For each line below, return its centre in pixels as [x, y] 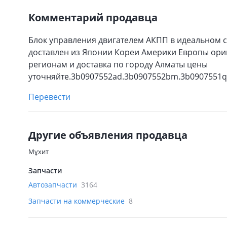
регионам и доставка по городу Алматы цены [118, 64]
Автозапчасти [54, 185]
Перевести [49, 97]
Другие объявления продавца [108, 135]
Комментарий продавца [93, 17]
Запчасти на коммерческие [78, 201]
